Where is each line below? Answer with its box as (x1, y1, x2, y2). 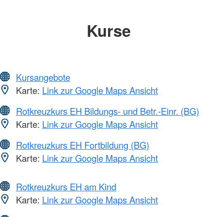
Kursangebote (16, 71, 70, 84)
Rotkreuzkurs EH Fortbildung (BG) (16, 139, 149, 152)
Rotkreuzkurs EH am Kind (16, 180, 116, 193)
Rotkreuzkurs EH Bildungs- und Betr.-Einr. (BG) (16, 105, 199, 118)
